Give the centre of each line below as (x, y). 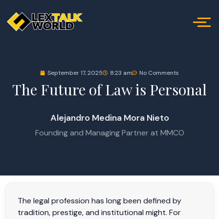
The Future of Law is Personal (109, 89)
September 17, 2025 (75, 73)
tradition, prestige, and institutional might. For (99, 212)
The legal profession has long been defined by (99, 201)
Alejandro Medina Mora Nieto (109, 118)
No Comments (159, 73)
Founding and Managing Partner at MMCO (109, 133)
